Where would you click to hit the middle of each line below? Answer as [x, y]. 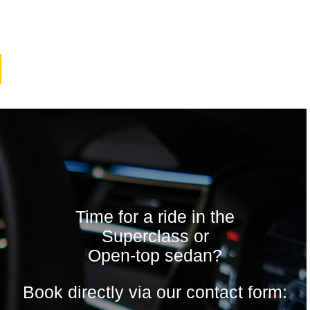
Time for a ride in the [155, 217]
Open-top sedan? [155, 255]
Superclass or [155, 236]
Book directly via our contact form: [155, 292]
